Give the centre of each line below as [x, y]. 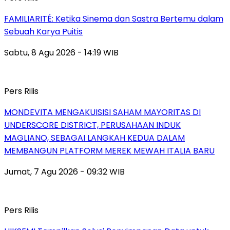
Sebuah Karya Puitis [43, 32]
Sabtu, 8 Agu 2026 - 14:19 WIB [61, 53]
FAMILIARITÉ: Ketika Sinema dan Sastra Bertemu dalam [114, 19]
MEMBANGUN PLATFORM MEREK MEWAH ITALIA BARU [109, 151]
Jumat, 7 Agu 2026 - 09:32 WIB [64, 172]
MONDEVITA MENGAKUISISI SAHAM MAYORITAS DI [102, 112]
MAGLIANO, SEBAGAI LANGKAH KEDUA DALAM [94, 138]
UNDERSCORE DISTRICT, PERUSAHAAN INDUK [92, 125]
